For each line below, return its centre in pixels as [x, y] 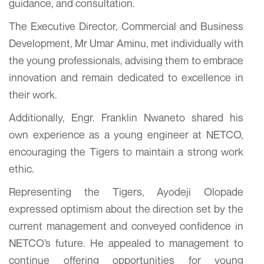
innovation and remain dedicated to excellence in [126, 77]
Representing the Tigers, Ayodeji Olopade [126, 191]
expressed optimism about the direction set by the [126, 208]
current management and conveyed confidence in [126, 225]
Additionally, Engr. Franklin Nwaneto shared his [126, 117]
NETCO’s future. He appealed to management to [126, 242]
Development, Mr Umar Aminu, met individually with [126, 43]
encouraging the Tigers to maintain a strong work [126, 151]
